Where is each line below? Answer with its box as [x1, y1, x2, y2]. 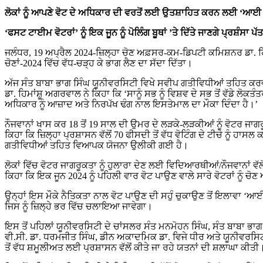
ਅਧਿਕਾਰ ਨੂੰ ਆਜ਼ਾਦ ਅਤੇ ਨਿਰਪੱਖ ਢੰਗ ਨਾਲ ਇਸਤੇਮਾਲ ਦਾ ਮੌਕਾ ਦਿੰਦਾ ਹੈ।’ [5, 99, 258, 110]
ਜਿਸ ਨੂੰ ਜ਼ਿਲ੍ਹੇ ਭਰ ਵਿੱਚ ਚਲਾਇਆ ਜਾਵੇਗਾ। [5, 201, 153, 212]
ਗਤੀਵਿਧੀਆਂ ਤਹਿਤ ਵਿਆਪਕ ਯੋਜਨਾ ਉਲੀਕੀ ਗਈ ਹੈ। [5, 140, 188, 151]
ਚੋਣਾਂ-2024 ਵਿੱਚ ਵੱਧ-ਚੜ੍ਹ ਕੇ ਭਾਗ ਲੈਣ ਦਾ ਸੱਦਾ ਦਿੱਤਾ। [5, 58, 193, 69]
